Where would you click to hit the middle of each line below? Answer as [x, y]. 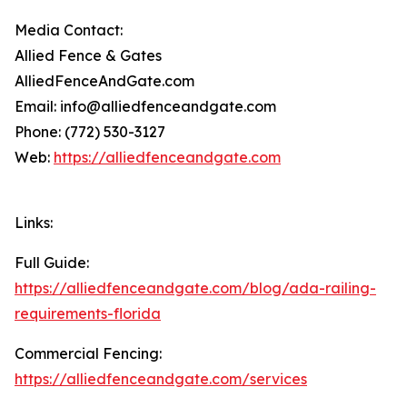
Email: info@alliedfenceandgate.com [145, 107]
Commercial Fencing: [88, 354]
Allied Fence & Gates [88, 56]
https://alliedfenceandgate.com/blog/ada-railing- [195, 288]
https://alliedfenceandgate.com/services [161, 379]
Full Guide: [52, 263]
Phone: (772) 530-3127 [90, 132]
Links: [34, 223]
